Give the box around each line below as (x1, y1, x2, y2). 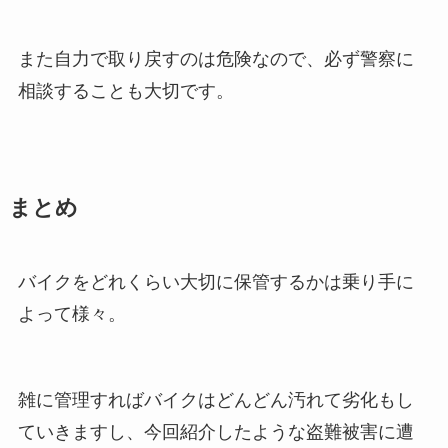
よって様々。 (17, 303, 126, 324)
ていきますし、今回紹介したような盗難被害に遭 (17, 421, 414, 442)
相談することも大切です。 (17, 80, 234, 101)
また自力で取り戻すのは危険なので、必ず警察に (17, 48, 414, 69)
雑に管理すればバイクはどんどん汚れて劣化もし (17, 389, 414, 410)
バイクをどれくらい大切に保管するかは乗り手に (17, 271, 414, 292)
